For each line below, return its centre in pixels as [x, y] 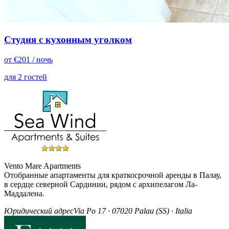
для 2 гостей [26, 77]
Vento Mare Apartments [42, 166]
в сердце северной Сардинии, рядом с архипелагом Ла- [101, 184]
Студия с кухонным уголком [68, 40]
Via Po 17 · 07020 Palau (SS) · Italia [133, 211]
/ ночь [42, 59]
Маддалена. [24, 193]
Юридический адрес [39, 211]
